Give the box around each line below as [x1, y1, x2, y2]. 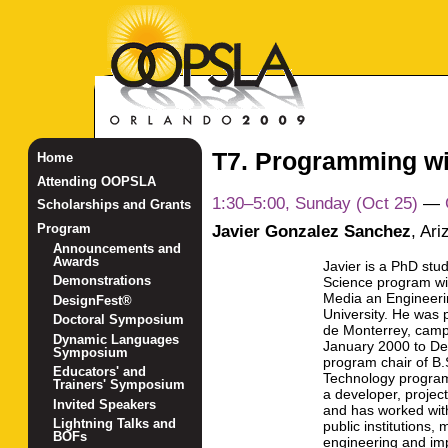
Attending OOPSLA [36, 173, 156, 189]
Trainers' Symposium [53, 377, 186, 393]
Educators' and [53, 364, 147, 380]
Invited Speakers [53, 396, 157, 412]
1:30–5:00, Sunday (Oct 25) [211, 193, 418, 214]
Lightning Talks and [53, 416, 177, 432]
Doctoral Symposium [53, 312, 185, 328]
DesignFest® [53, 292, 133, 308]
